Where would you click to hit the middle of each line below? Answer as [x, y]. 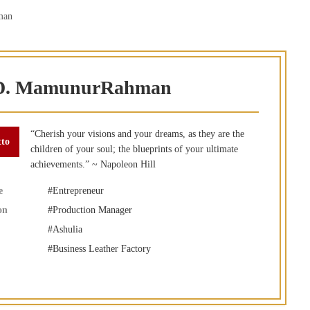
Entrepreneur [78, 191]
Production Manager [92, 210]
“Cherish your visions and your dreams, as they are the [137, 134]
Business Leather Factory [102, 249]
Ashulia [67, 229]
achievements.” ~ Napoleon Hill [93, 164]
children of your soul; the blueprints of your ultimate [134, 149]
